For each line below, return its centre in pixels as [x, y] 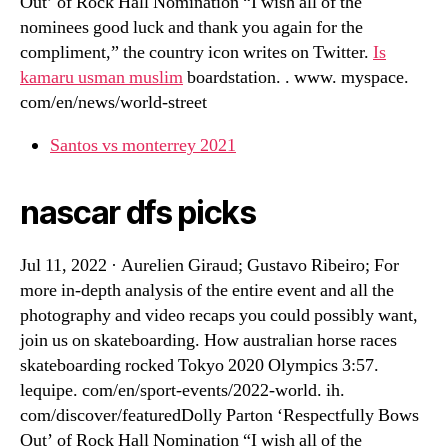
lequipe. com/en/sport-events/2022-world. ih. [182, 390]
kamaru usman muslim [101, 77]
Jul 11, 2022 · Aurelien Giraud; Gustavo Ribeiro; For [209, 265]
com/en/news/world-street [113, 102]
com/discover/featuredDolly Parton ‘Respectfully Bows [219, 415]
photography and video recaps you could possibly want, [219, 315]
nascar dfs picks [138, 212]
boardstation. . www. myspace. [296, 77]
